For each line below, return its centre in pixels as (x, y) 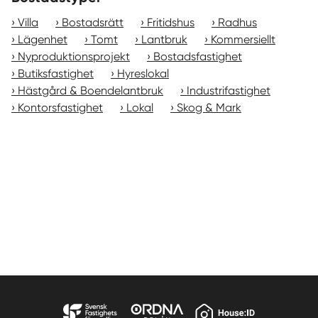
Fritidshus (171, 22)
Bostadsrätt (93, 22)
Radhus (237, 22)
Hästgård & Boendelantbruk (91, 91)
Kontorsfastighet (60, 108)
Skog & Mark (209, 108)
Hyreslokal (143, 73)
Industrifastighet (229, 91)
